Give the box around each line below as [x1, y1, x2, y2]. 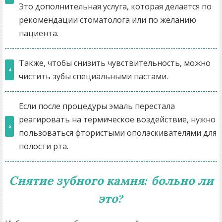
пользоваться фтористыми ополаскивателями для [19, 127, 217, 139]
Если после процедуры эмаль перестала [19, 101, 175, 112]
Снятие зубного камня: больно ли [8, 172, 214, 189]
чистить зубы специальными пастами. [19, 71, 168, 82]
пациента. [19, 28, 58, 39]
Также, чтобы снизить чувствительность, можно [19, 57, 211, 69]
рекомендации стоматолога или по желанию [19, 14, 196, 26]
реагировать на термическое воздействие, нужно [19, 114, 216, 125]
